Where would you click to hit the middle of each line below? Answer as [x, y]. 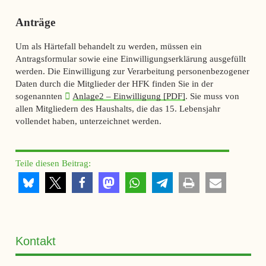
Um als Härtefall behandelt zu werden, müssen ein [108, 46]
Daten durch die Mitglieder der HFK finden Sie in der [114, 83]
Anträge [35, 23]
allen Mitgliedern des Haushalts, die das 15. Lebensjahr [118, 108]
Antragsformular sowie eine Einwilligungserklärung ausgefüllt [130, 58]
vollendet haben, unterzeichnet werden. [88, 121]
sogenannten [40, 96]
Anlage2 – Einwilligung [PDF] [129, 96]
